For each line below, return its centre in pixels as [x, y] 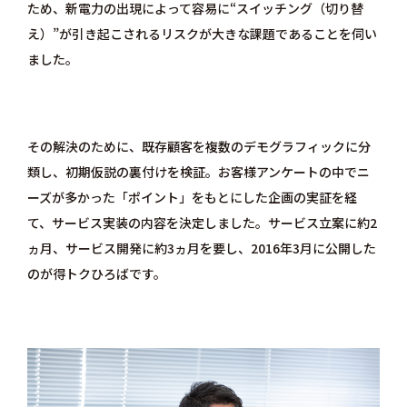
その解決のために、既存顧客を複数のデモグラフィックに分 [199, 147]
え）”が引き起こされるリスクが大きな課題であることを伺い [202, 34]
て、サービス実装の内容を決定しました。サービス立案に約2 [202, 223]
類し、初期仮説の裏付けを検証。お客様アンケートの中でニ [198, 172]
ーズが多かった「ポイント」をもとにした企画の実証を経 [192, 198]
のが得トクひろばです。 [96, 274]
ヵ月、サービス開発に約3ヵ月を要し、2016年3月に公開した [201, 248]
